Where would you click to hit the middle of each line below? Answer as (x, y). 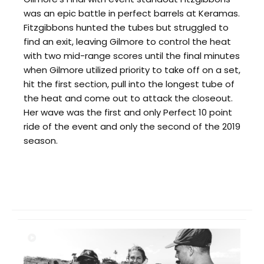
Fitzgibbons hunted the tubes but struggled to (126, 27)
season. (41, 140)
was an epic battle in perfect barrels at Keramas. (132, 13)
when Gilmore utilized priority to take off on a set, (132, 70)
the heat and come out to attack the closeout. (128, 98)
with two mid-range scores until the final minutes (132, 55)
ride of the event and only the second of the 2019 (132, 126)
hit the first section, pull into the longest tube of (129, 84)
